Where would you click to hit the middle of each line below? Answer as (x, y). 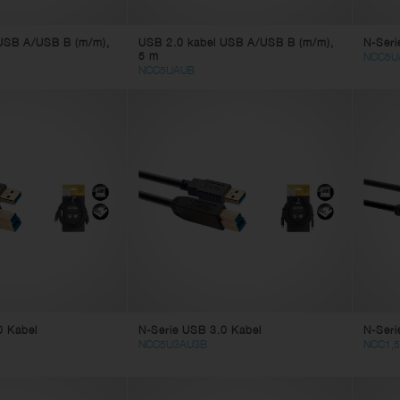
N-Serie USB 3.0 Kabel (200, 329)
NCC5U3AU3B (173, 344)
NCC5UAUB (167, 70)
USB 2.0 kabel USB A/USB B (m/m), (237, 42)
